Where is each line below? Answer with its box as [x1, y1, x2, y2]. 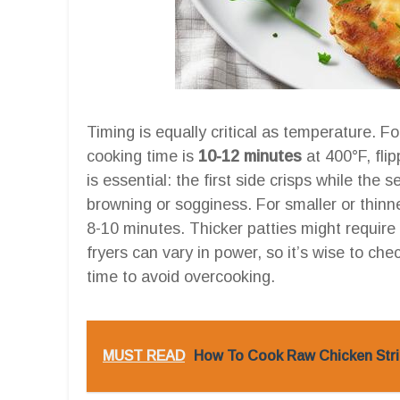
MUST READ [103, 347, 185, 363]
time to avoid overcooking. [87, 267, 275, 286]
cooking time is [87, 146, 198, 165]
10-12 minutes [198, 146, 302, 165]
